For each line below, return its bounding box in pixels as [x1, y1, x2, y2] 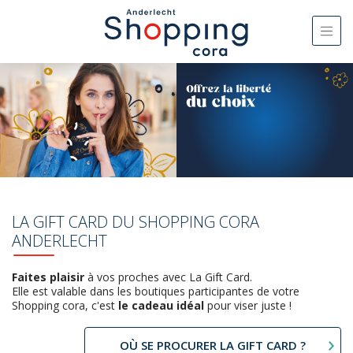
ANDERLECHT [12, 229, 107, 251]
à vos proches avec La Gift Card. [84, 269, 252, 284]
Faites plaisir [12, 269, 84, 284]
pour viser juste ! [204, 297, 292, 313]
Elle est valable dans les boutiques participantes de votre [12, 283, 299, 299]
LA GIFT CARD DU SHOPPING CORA [12, 210, 259, 232]
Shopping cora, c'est [12, 297, 118, 313]
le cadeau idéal [118, 297, 204, 313]
